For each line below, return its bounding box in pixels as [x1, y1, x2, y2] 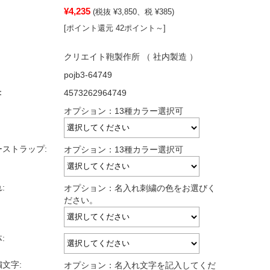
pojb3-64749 [64, 71, 112, 80]
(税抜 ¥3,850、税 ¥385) [93, 7, 174, 16]
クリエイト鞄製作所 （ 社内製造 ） [64, 52, 198, 61]
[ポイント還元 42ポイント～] [64, 24, 166, 33]
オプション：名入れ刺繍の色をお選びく [64, 184, 216, 193]
